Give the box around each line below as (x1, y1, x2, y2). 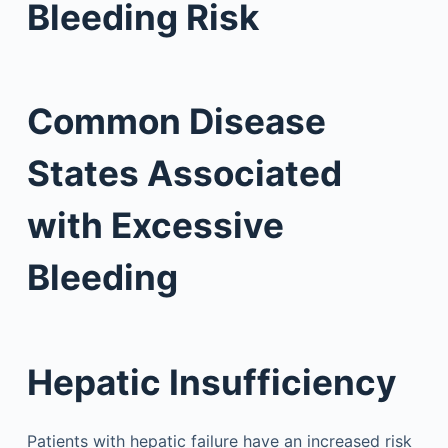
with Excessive (26, 204, 284, 246)
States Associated (26, 152, 342, 194)
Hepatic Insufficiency (26, 360, 397, 403)
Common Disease (26, 100, 326, 142)
